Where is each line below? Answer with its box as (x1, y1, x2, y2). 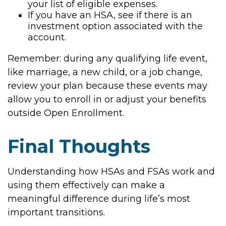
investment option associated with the (28, 21, 203, 32)
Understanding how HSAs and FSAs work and (8, 166, 215, 177)
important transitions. (8, 207, 105, 218)
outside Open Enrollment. (8, 107, 124, 119)
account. (28, 32, 66, 43)
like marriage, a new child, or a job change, (8, 67, 202, 78)
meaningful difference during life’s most (8, 193, 190, 204)
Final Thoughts (8, 135, 150, 157)
